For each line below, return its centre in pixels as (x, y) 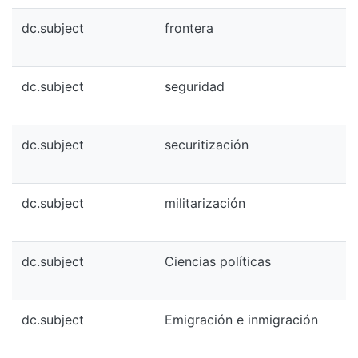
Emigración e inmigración (241, 320)
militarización (205, 203)
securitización (207, 145)
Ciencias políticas (218, 261)
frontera (189, 28)
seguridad (195, 86)
